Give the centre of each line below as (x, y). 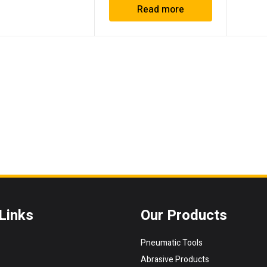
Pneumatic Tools (172, 243)
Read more (160, 9)
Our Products (184, 216)
